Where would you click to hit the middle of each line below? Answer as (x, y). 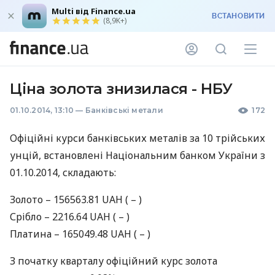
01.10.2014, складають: (63, 172)
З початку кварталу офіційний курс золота (114, 261)
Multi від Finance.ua (94, 11)
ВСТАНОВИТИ (238, 16)
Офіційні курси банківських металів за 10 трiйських (137, 138)
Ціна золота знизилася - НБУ (121, 89)
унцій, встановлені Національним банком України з (137, 155)
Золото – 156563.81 (56, 199)
